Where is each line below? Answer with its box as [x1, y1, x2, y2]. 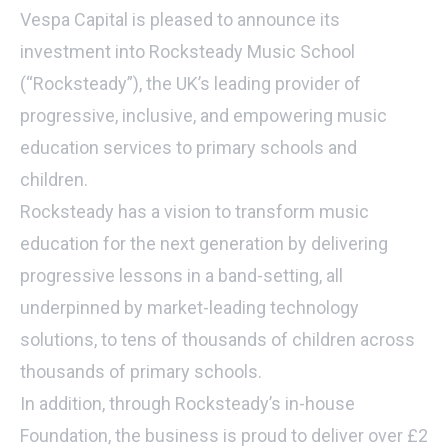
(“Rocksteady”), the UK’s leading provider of [20, 73, 361, 94]
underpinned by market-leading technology [20, 297, 359, 318]
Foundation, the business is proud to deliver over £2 [20, 425, 428, 446]
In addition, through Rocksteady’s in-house [20, 393, 355, 414]
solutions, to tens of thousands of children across [20, 329, 415, 350]
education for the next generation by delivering [20, 233, 388, 254]
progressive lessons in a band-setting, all [20, 265, 343, 286]
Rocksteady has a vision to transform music [20, 201, 369, 222]
